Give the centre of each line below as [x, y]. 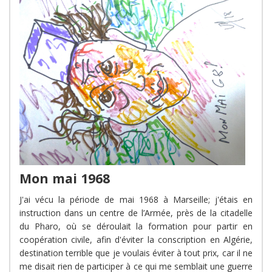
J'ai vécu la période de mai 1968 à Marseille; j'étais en [136, 199]
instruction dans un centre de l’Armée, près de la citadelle [136, 212]
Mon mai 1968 [65, 178]
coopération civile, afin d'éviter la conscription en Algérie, [136, 239]
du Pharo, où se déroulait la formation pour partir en [136, 226]
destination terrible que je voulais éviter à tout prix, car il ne [136, 253]
